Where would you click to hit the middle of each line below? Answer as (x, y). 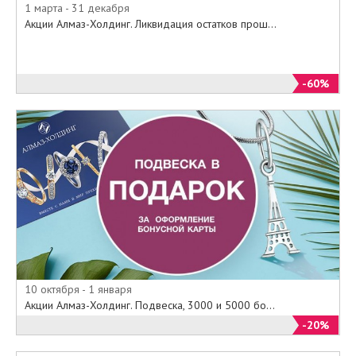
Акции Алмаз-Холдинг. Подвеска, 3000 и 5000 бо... (150, 306)
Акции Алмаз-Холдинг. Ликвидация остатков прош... (151, 23)
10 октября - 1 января (78, 290)
